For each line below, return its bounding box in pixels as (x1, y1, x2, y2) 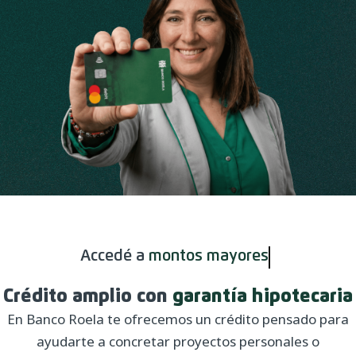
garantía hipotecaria (172, 286, 353, 306)
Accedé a (109, 247, 174, 264)
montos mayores (177, 247, 298, 264)
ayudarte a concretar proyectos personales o (37, 331, 319, 350)
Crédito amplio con (3, 286, 172, 306)
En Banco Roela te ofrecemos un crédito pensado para (7, 309, 349, 328)
